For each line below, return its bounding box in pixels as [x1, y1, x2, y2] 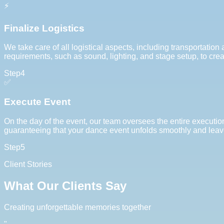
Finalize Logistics [4, 22, 84, 33]
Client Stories [4, 159, 52, 168]
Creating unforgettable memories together [4, 202, 151, 211]
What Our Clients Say [4, 178, 126, 192]
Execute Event [4, 96, 70, 107]
